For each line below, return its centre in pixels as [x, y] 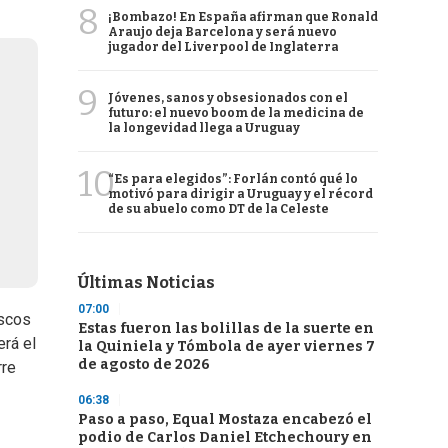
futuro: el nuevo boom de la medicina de [236, 113]
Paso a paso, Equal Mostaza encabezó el [225, 419]
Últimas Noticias [146, 282]
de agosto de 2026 [144, 364]
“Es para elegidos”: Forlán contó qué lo [233, 179]
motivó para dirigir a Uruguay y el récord [240, 194]
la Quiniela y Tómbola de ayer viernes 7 [226, 346]
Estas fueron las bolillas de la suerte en [226, 328]
